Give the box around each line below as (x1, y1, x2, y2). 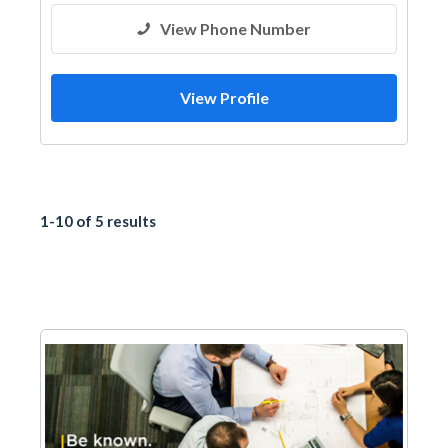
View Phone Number (160, 19, 311, 38)
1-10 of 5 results (40, 212, 156, 230)
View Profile (179, 88, 269, 107)
